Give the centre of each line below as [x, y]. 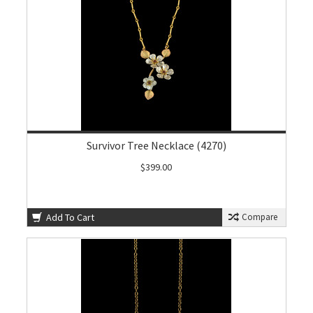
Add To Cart [70, 217]
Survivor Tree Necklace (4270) [156, 145]
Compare [258, 217]
